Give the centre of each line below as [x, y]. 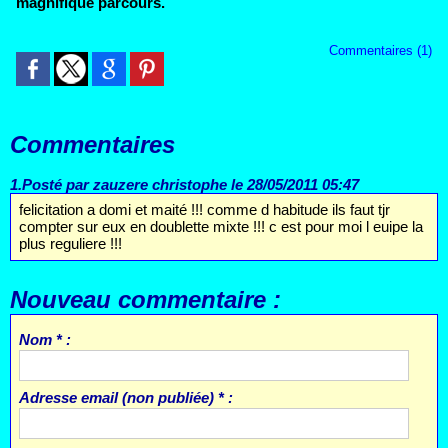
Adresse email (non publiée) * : [125, 398]
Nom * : [44, 340]
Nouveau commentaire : [145, 300]
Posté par [57, 184]
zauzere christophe [160, 184]
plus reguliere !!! [70, 244]
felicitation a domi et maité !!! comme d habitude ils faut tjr [204, 210]
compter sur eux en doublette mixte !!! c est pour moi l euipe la [220, 227]
